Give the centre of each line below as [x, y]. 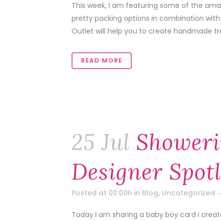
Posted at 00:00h [102, 193]
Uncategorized [188, 193]
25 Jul [101, 142]
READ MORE [102, 60]
